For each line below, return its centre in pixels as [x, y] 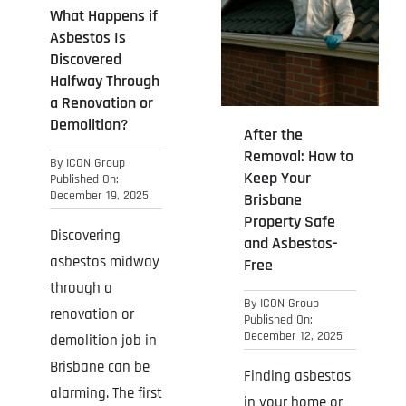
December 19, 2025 [99, 196]
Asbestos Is [87, 38]
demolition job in [103, 341]
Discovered [85, 60]
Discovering [85, 236]
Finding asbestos [297, 376]
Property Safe [290, 221]
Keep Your [277, 178]
